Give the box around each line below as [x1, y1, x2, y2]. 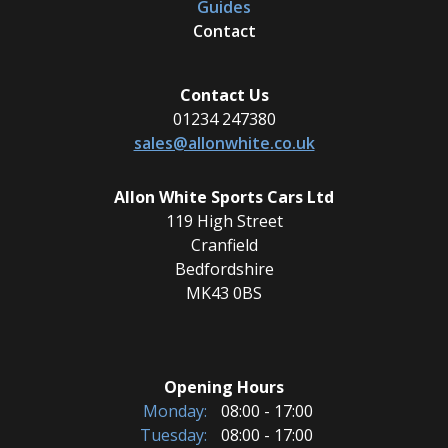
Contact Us [179, 84, 269, 107]
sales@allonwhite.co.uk [133, 132, 315, 155]
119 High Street [165, 210, 283, 233]
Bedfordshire [174, 258, 274, 281]
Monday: [143, 400, 207, 423]
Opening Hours [164, 376, 284, 399]
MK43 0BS [186, 282, 262, 305]
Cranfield [190, 234, 258, 257]
